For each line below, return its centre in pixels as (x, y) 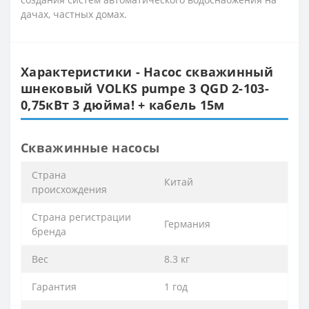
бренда (49, 231)
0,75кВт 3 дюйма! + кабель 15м (123, 104)
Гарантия (54, 286)
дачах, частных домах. (74, 14)
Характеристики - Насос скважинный (147, 71)
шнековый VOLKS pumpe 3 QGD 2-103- (145, 88)
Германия (187, 223)
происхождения (69, 189)
